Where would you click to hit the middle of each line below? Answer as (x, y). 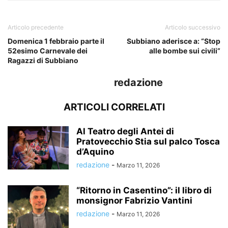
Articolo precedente (36, 27)
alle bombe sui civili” (185, 50)
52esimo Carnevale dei (48, 50)
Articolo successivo (193, 27)
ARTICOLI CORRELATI (114, 107)
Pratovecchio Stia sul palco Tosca (148, 141)
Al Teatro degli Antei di (125, 131)
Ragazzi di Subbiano (43, 60)
